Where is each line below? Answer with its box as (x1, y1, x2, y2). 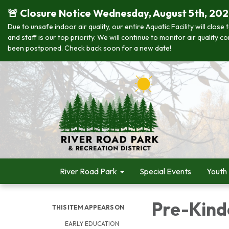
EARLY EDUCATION (65, 220, 121, 227)
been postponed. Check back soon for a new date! (8, 43, 171, 53)
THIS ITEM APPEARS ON (52, 203, 124, 211)
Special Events (140, 166, 191, 176)
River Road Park (60, 166, 117, 176)
